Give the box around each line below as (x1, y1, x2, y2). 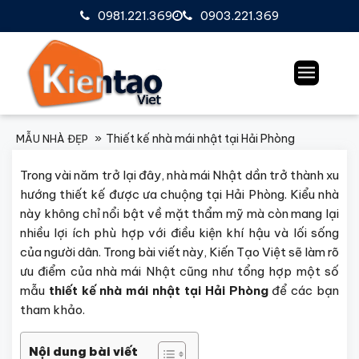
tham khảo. (20, 301, 87, 317)
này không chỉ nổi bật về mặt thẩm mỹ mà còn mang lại (20, 205, 339, 221)
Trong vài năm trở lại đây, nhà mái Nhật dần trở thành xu (20, 167, 339, 183)
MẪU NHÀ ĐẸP (16, 131, 88, 145)
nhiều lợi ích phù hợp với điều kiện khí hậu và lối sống (20, 224, 339, 240)
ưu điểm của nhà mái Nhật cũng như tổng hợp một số (20, 263, 339, 279)
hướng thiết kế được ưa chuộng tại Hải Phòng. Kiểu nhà (20, 186, 339, 202)
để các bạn (268, 282, 340, 298)
